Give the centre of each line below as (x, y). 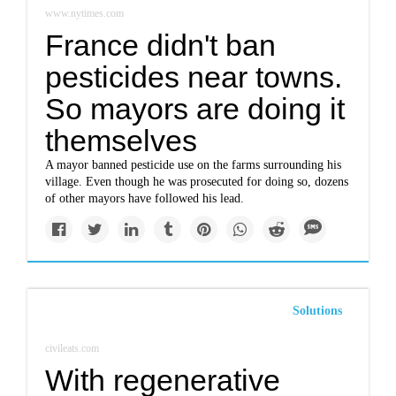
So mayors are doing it (195, 109)
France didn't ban (161, 45)
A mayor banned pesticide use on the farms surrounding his (194, 165)
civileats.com (72, 348)
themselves (122, 141)
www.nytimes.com (85, 13)
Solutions (317, 311)
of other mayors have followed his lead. (145, 198)
